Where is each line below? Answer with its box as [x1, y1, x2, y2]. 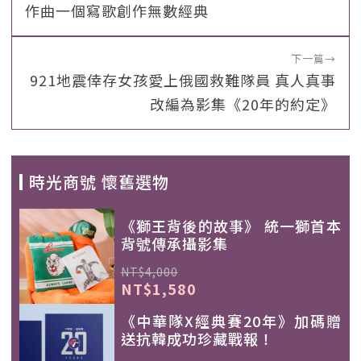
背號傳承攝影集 [120, 233, 228, 254]
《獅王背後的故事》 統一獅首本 [120, 215, 342, 236]
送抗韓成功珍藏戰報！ [120, 327, 274, 349]
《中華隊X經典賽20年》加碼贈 [120, 309, 342, 331]
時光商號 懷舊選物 [29, 170, 169, 193]
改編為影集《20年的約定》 [150, 93, 336, 114]
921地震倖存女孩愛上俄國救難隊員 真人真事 [30, 69, 336, 90]
